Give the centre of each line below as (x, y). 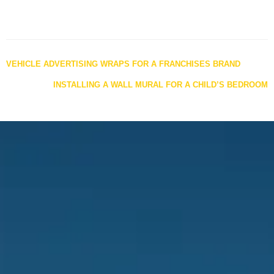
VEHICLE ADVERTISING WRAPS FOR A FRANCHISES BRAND (123, 64)
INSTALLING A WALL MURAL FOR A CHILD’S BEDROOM (161, 85)
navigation (55, 84)
